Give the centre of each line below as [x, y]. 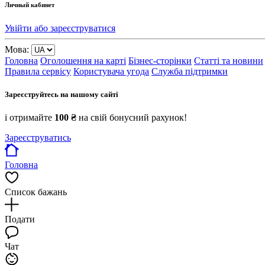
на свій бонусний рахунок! [132, 118]
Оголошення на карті [83, 60]
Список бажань [36, 192]
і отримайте [30, 118]
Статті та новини [229, 60]
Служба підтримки [190, 71]
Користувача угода [111, 71]
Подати [20, 219]
